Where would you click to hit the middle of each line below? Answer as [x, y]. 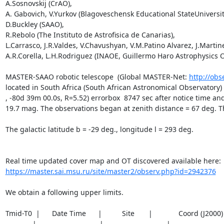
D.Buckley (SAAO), [34, 24]
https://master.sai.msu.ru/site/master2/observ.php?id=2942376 [110, 171]
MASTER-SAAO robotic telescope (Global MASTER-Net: [97, 76]
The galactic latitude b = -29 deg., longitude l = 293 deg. [99, 129]
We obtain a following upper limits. [66, 192]
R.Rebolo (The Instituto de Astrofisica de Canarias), [90, 34]
